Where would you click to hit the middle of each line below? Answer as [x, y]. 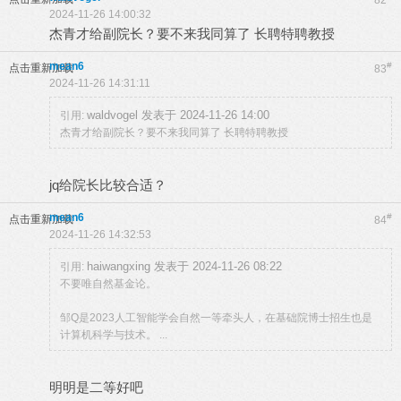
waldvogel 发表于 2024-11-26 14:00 [178, 115]
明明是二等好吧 [96, 387]
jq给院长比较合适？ [108, 185]
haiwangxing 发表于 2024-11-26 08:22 [184, 266]
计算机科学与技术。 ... [114, 335]
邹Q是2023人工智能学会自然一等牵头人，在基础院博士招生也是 [216, 318]
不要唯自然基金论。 [108, 284]
